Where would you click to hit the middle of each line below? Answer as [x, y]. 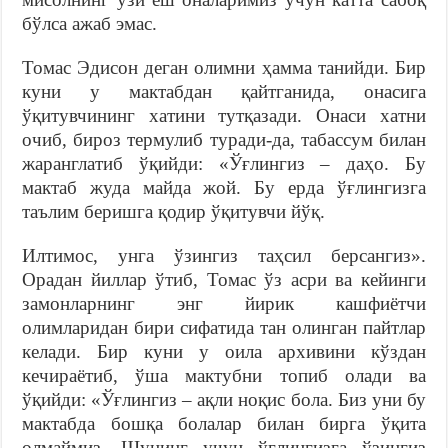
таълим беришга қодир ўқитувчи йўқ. [174, 211]
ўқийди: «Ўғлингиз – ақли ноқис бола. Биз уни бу [224, 399]
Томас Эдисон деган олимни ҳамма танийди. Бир [224, 67]
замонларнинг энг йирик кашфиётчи [224, 303]
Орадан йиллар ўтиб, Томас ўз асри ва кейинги [224, 279]
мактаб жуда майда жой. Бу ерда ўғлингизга [224, 187]
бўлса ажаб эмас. [90, 23]
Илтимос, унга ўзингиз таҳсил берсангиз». [224, 255]
